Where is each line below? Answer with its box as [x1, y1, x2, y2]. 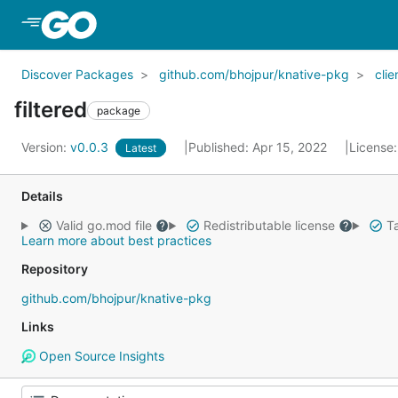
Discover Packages [21, 67, 133, 82]
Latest [125, 141, 156, 155]
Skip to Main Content [99, 15, 243, 33]
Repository [21, 261, 88, 276]
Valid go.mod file [52, 218, 155, 233]
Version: [21, 139, 70, 155]
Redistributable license [199, 218, 338, 233]
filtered [14, 97, 87, 123]
